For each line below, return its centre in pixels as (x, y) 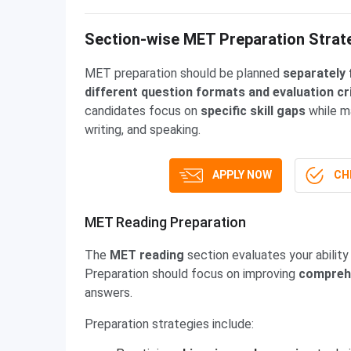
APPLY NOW (242, 174)
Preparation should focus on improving (192, 274)
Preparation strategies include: (169, 324)
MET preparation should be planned (184, 73)
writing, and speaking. (143, 130)
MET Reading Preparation (165, 222)
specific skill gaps (253, 111)
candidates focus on (143, 111)
